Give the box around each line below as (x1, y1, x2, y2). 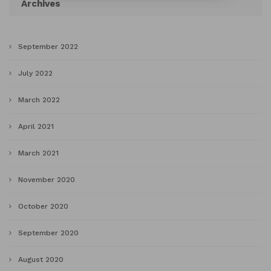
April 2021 (18, 122, 54, 131)
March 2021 (18, 149, 59, 157)
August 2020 (18, 255, 64, 264)
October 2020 (18, 202, 68, 211)
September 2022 (18, 42, 78, 51)
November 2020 (18, 175, 75, 184)
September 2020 (18, 229, 79, 237)
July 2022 (18, 69, 53, 77)
